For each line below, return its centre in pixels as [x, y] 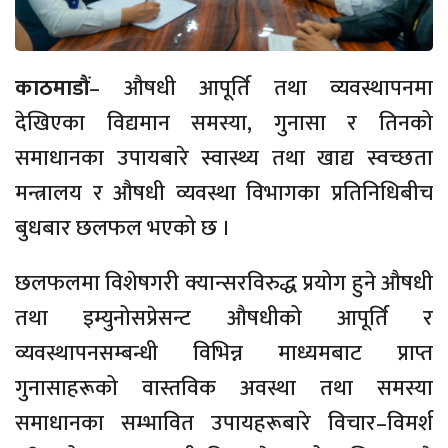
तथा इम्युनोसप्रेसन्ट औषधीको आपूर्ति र [224, 319]
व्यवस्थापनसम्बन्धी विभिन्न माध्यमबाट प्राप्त [224, 354]
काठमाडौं [52, 89]
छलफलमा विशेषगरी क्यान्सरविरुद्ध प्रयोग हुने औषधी [224, 284]
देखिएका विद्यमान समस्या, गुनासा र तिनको [224, 124]
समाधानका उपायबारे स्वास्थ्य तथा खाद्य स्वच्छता [224, 159]
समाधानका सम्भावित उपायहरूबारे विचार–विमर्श [224, 424]
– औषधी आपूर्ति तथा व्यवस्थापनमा [261, 89]
